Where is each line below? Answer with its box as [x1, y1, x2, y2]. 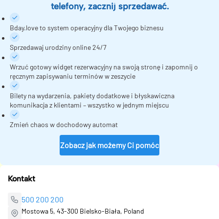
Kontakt [8, 174, 35, 183]
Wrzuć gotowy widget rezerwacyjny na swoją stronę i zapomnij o [10, 62, 198, 71]
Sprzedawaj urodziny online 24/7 [10, 43, 107, 51]
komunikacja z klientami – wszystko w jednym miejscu [10, 100, 169, 109]
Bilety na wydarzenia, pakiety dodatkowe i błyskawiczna [10, 91, 175, 100]
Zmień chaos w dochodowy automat [10, 120, 118, 129]
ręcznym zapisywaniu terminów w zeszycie [10, 71, 135, 80]
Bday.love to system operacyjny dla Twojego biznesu [10, 23, 164, 32]
